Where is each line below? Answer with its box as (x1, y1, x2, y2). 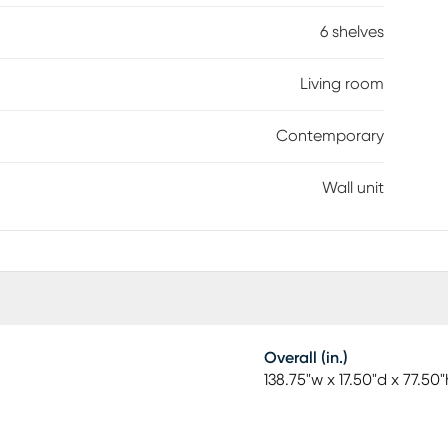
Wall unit (322, 180, 384, 196)
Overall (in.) (264, 350, 348, 366)
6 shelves (320, 24, 384, 40)
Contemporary (276, 128, 384, 144)
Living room (300, 76, 384, 92)
